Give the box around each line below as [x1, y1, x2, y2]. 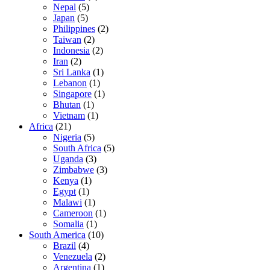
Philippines [53, 24, 95, 34]
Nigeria [53, 132, 81, 143]
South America [29, 230, 86, 240]
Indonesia [53, 45, 90, 56]
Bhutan [53, 99, 81, 110]
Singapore [53, 89, 92, 99]
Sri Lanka [53, 67, 90, 78]
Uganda [53, 154, 83, 165]
